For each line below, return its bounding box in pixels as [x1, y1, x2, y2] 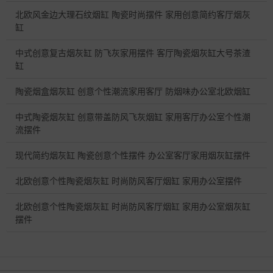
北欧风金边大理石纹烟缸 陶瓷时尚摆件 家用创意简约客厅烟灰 [15, 8, 250, 21]
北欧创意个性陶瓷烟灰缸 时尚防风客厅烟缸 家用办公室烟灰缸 [15, 200, 250, 213]
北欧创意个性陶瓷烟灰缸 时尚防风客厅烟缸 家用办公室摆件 [15, 174, 242, 187]
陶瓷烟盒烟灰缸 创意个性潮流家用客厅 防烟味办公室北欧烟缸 [15, 85, 250, 97]
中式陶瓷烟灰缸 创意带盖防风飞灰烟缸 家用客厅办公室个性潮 [15, 110, 250, 123]
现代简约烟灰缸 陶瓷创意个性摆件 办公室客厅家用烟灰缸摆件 [15, 149, 250, 161]
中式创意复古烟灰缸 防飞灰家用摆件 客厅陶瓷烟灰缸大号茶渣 [15, 46, 250, 59]
